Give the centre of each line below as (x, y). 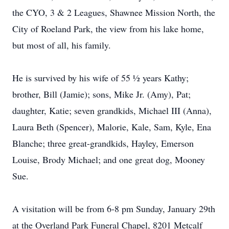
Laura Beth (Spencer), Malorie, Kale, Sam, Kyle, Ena (112, 127)
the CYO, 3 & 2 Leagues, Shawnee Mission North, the (114, 12)
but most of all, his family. (62, 45)
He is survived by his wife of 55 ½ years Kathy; (100, 78)
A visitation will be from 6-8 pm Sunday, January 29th (114, 209)
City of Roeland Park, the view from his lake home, (108, 29)
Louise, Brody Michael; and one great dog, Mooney (109, 159)
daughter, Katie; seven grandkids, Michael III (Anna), (112, 110)
